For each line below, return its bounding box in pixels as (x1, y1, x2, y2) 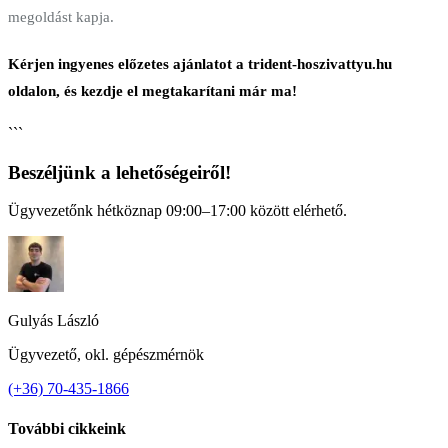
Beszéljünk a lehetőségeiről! (8, 161, 231, 183)
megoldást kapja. (8, 8, 114, 25)
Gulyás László (8, 312, 99, 330)
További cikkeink (8, 419, 126, 437)
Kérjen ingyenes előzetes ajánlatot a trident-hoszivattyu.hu (8, 55, 392, 72)
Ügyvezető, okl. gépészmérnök (8, 346, 204, 364)
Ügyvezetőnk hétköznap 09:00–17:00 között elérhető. (8, 202, 347, 220)
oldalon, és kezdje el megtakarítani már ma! (8, 82, 297, 99)
